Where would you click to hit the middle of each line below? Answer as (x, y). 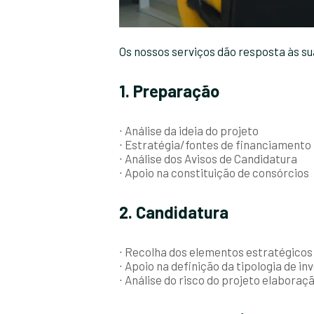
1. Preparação (169, 90)
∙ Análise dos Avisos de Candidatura (208, 158)
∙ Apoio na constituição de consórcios (214, 172)
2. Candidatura (174, 212)
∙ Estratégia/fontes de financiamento (215, 144)
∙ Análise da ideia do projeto (189, 130)
